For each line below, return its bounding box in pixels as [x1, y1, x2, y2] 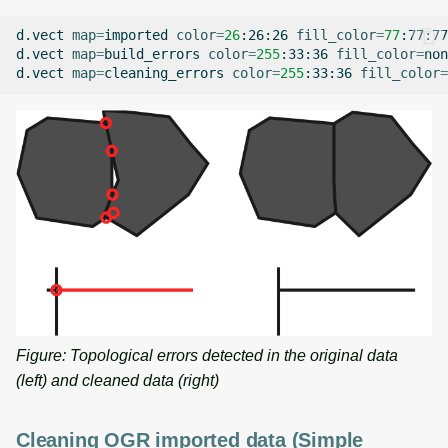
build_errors [104, 46, 200, 63]
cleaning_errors [104, 65, 224, 82]
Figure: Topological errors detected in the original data [16, 346, 398, 364]
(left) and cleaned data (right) [16, 371, 219, 389]
